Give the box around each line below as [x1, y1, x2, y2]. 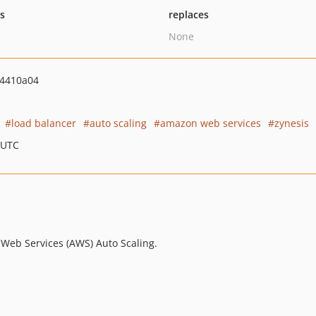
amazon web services [160, 116, 261, 130]
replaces [168, 8, 209, 21]
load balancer [11, 116, 76, 130]
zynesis [274, 116, 309, 130]
